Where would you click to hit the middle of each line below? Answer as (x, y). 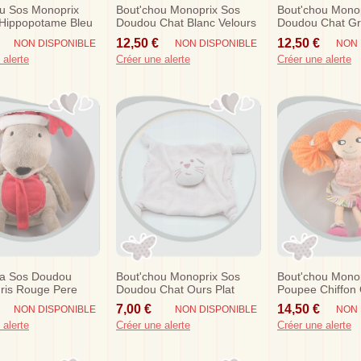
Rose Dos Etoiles (160, 302)
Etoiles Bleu (307, 36)
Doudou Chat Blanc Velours (186, 23)
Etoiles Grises (151, 36)
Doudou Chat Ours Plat (175, 289)
